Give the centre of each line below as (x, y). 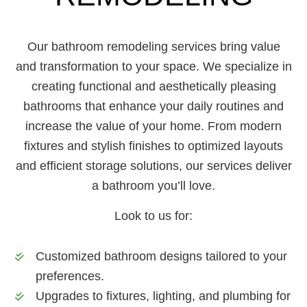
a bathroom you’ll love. (153, 185)
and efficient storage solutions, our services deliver (153, 165)
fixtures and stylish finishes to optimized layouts (153, 146)
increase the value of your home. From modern (153, 126)
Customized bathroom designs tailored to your (162, 256)
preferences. (70, 276)
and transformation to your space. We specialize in (153, 66)
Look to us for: (153, 216)
